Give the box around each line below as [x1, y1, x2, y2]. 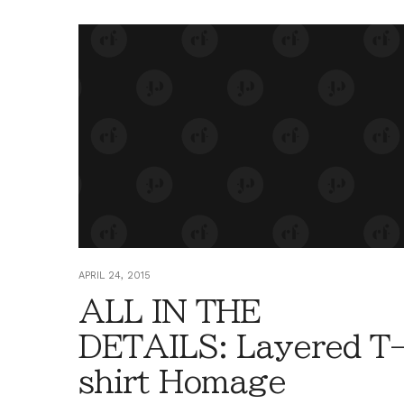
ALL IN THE [78, 295, 261, 326]
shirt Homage [78, 365, 286, 397]
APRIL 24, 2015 [78, 269, 151, 281]
